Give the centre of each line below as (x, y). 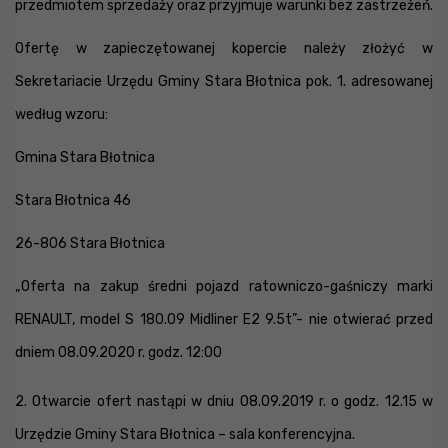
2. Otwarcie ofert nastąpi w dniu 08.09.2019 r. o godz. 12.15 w (224, 401)
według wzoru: (61, 114)
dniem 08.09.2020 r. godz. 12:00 (118, 352)
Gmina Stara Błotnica (85, 157)
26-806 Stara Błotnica (90, 243)
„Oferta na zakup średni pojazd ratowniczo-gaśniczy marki (224, 286)
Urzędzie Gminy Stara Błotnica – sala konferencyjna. (185, 434)
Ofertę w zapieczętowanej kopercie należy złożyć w (224, 48)
